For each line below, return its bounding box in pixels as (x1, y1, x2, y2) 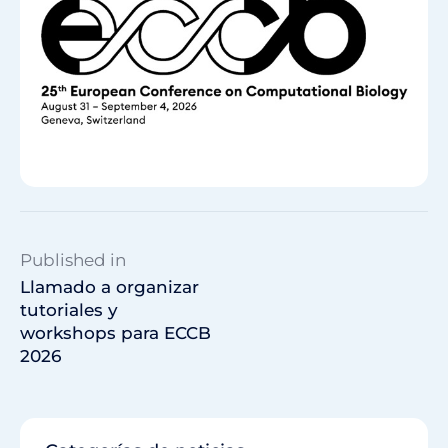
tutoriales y (20, 300, 118, 321)
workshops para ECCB (20, 323, 211, 344)
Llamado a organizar (20, 277, 199, 298)
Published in (20, 250, 126, 271)
